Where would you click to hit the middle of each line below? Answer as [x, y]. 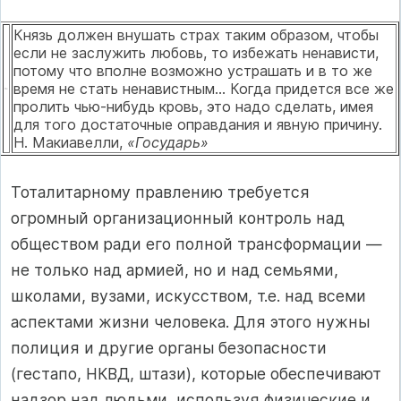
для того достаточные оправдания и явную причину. [202, 124]
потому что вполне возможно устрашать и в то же [193, 70]
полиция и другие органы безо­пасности [169, 348]
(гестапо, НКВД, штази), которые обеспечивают [196, 374]
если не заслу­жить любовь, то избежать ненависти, [196, 52]
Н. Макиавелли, [70, 142]
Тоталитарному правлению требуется [160, 192]
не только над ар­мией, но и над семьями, [175, 270]
